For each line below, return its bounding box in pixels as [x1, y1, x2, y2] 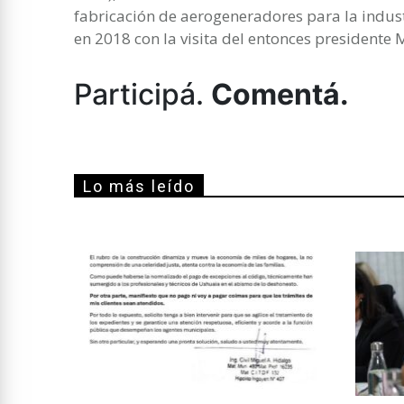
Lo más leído [83, 176, 195, 196]
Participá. [74, 76, 211, 112]
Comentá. [211, 76, 349, 112]
